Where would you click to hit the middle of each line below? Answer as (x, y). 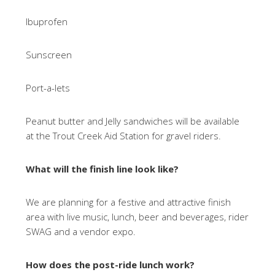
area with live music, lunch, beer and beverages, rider (137, 217)
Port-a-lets (48, 88)
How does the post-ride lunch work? (110, 265)
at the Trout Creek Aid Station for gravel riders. (124, 136)
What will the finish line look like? (103, 169)
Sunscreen (49, 55)
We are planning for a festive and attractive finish (129, 202)
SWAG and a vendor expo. (81, 231)
